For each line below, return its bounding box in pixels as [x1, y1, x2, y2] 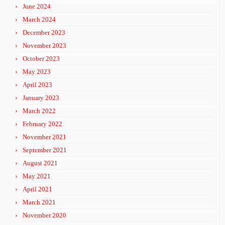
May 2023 [23, 68, 51, 75]
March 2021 [23, 198, 56, 206]
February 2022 [23, 120, 62, 128]
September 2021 [23, 146, 67, 154]
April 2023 [23, 81, 52, 88]
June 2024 [23, 3, 51, 10]
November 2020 [23, 211, 66, 219]
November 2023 [23, 42, 66, 49]
